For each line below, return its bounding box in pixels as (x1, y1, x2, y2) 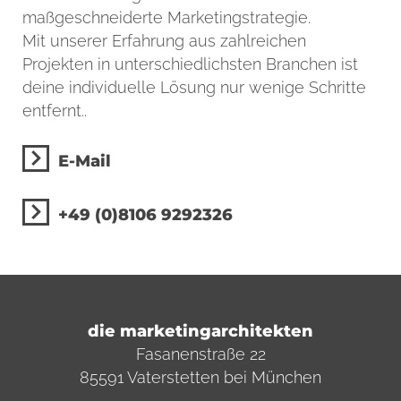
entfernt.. (22, 101, 87, 120)
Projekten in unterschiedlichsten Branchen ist (22, 55, 358, 73)
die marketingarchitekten (88, 321, 313, 342)
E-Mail (58, 150, 111, 171)
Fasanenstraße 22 (135, 345, 266, 364)
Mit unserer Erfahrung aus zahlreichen (22, 31, 306, 50)
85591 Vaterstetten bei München (80, 368, 321, 388)
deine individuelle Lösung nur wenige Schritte (22, 78, 366, 97)
